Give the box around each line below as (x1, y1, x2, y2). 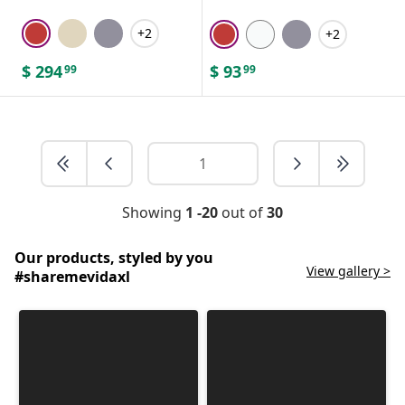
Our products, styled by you (14, 247, 213, 268)
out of (218, 202, 267, 222)
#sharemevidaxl (14, 266, 130, 287)
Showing (122, 202, 185, 222)
